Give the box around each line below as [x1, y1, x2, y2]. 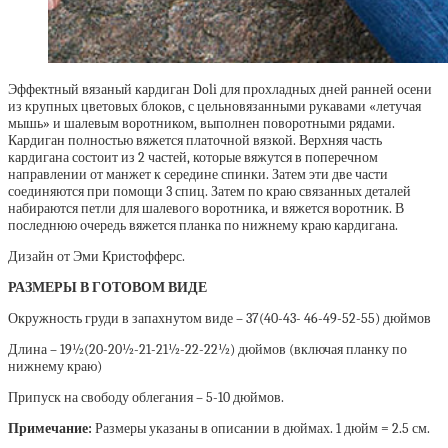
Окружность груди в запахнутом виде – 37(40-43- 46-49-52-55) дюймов [8, 310, 431, 328]
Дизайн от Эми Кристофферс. [8, 248, 185, 266]
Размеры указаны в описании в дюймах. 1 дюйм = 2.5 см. [92, 420, 430, 438]
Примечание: [8, 420, 92, 438]
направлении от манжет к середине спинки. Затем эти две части [8, 166, 388, 184]
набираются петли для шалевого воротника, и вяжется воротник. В [8, 200, 404, 218]
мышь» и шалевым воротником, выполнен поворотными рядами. [8, 115, 395, 133]
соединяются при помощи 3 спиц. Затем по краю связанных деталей [8, 183, 411, 201]
